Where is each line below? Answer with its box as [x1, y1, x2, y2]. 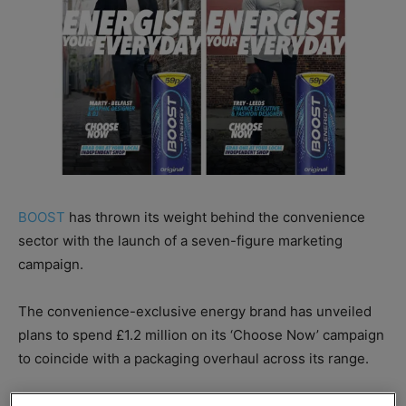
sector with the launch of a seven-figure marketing [18, 232, 343, 250]
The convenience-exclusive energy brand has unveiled [18, 303, 372, 321]
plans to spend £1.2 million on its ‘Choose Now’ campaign [18, 326, 384, 344]
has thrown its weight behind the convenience [65, 208, 365, 227]
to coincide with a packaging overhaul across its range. [18, 350, 369, 368]
